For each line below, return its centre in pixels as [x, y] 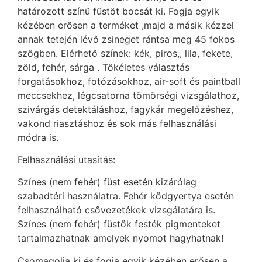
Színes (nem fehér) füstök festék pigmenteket [119, 224]
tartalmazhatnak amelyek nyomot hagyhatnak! [120, 238]
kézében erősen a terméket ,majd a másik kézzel [126, 25]
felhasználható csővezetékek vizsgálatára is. [116, 210]
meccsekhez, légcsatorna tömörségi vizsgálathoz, [128, 95]
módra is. [38, 137]
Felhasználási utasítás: [66, 159]
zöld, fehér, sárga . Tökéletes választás [104, 67]
